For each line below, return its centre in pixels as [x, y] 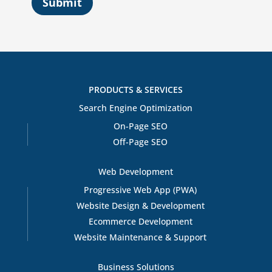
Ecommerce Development [140, 221]
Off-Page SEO [141, 141]
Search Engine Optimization [136, 107]
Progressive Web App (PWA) [141, 189]
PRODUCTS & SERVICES [136, 89]
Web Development [136, 171]
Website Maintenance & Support [141, 237]
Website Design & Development [140, 205]
